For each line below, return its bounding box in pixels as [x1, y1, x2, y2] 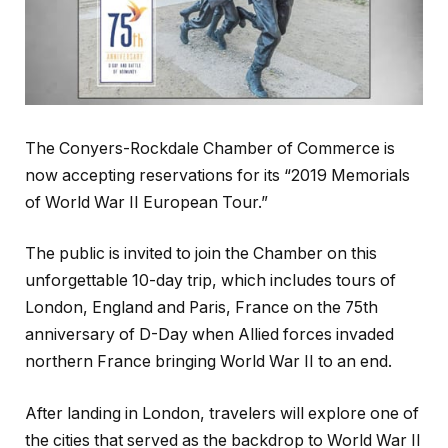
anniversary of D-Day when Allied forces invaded [25, 325, 394, 345]
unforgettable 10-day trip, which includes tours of [25, 271, 396, 291]
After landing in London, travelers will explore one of [25, 403, 419, 423]
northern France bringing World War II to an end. [25, 352, 392, 372]
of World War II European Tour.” [25, 192, 268, 212]
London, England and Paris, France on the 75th [25, 298, 378, 318]
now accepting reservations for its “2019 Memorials [25, 165, 410, 185]
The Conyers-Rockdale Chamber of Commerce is [25, 138, 395, 158]
